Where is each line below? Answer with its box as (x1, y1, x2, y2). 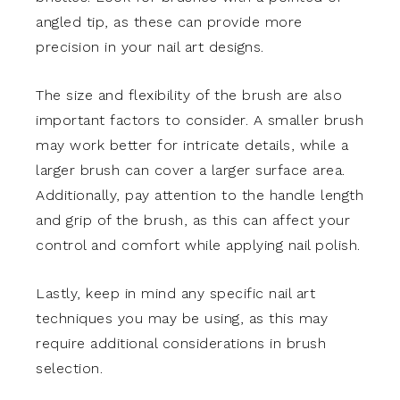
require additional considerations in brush (36, 335, 326, 353)
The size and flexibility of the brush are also (36, 87, 342, 104)
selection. (36, 360, 103, 378)
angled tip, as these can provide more (36, 13, 303, 31)
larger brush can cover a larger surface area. (36, 162, 346, 179)
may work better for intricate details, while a (36, 137, 348, 154)
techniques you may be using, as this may (36, 310, 328, 328)
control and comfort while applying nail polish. (36, 237, 361, 254)
